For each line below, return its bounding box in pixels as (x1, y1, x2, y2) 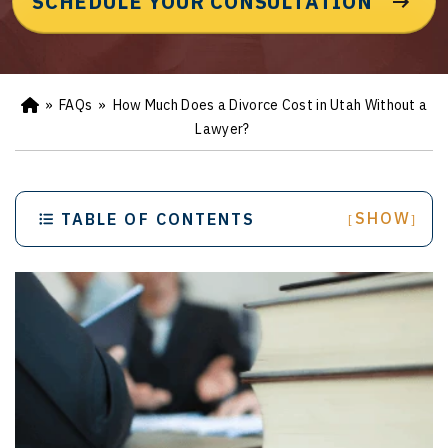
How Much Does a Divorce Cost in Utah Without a (112, 96, 428, 114)
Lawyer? (195, 120, 250, 138)
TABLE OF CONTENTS (61, 208, 256, 229)
